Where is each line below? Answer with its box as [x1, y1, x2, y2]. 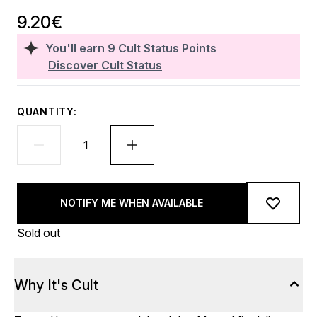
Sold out [17, 226, 60, 240]
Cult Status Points [118, 41, 217, 55]
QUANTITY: [17, 105, 77, 117]
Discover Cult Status [48, 58, 162, 72]
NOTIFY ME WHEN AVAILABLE [60, 197, 203, 209]
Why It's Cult [14, 277, 98, 294]
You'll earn [45, 41, 108, 55]
